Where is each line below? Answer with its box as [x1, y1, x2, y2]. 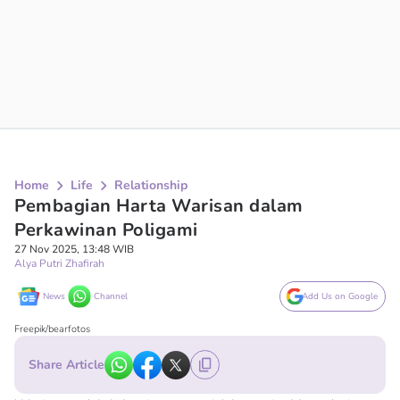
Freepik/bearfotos [14, 322, 90, 336]
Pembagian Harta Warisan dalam [14, 194, 304, 218]
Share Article [29, 356, 104, 373]
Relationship [114, 177, 187, 194]
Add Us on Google [302, 290, 378, 303]
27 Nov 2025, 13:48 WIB [14, 242, 134, 256]
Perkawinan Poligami [14, 218, 198, 242]
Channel [94, 290, 128, 303]
